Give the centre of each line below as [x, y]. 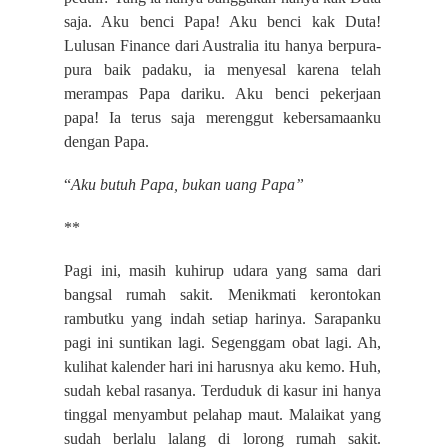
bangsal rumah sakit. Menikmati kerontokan [222, 295]
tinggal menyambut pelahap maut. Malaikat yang [222, 415]
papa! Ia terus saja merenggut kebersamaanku [222, 118]
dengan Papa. [106, 142]
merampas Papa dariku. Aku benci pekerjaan [222, 94]
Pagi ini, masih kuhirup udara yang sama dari [222, 271]
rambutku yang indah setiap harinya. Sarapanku [222, 319]
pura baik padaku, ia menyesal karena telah [222, 70]
